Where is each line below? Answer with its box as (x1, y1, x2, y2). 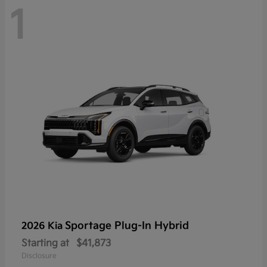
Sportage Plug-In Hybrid (65, 219, 189, 232)
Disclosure (21, 251, 57, 260)
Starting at (21, 237, 69, 249)
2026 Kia (21, 220, 65, 232)
